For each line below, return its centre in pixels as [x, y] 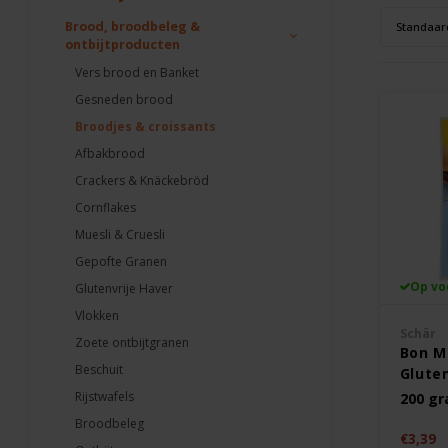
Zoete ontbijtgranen [132, 342]
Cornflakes [105, 207]
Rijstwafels [104, 396]
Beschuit [99, 369]
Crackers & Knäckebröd [142, 180]
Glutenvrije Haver [124, 288]
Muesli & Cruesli [120, 234]
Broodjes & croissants [145, 126]
